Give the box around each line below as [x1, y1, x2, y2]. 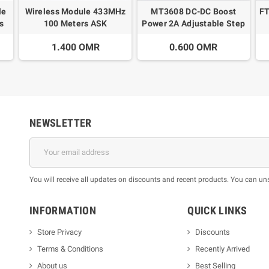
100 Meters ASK [43, 18, 107, 28]
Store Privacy [37, 227, 82, 237]
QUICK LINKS [187, 204, 247, 217]
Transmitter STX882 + [31, 30, 119, 40]
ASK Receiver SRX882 [31, 42, 119, 52]
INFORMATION [29, 204, 96, 217]
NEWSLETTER [29, 116, 92, 129]
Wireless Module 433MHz [25, 6, 126, 16]
